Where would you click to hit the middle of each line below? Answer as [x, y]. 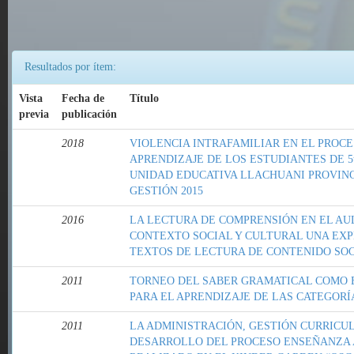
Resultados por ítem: [70, 67]
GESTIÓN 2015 [166, 191]
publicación [89, 115]
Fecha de [83, 99]
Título [144, 99]
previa [34, 115]
